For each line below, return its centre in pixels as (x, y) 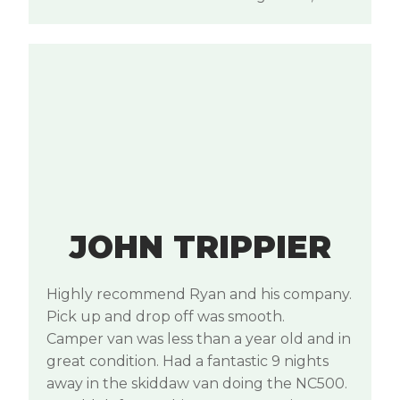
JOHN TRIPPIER (200, 246)
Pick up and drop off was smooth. (166, 316)
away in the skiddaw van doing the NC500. (197, 383)
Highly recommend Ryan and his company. (199, 294)
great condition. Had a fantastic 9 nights (187, 361)
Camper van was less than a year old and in (199, 338)
